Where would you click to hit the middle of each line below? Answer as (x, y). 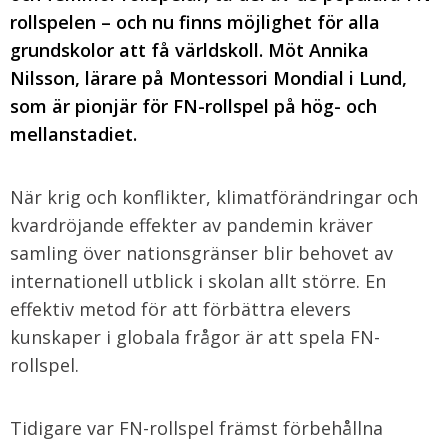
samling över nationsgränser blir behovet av (201, 253)
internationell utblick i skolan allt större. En (198, 281)
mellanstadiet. (73, 134)
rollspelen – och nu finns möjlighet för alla (195, 22)
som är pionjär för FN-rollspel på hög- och (193, 106)
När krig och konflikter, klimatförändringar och (214, 197)
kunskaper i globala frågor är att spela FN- (195, 337)
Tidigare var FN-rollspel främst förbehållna (196, 428)
